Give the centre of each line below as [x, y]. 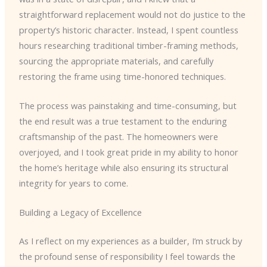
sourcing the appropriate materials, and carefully [116, 60]
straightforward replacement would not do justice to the [132, 14]
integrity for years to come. [73, 183]
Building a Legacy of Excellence [80, 212]
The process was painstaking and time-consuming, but [128, 105]
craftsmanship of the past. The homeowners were [118, 136]
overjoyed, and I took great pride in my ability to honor [128, 152]
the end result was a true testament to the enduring [123, 121]
